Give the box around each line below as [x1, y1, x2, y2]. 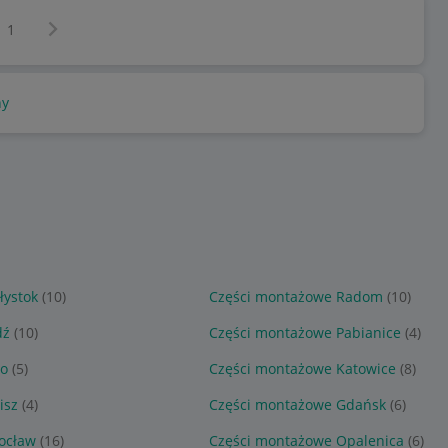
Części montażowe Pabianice [208, 323, 401, 342]
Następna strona [38, 15, 151, 34]
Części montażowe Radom [208, 287, 383, 306]
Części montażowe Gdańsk [208, 395, 386, 414]
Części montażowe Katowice [208, 359, 396, 378]
